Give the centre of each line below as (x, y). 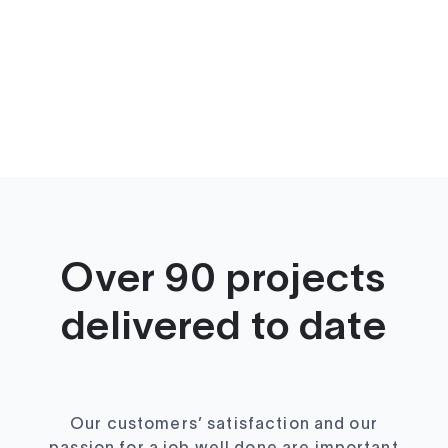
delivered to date (224, 329)
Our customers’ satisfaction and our (224, 425)
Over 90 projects (224, 281)
